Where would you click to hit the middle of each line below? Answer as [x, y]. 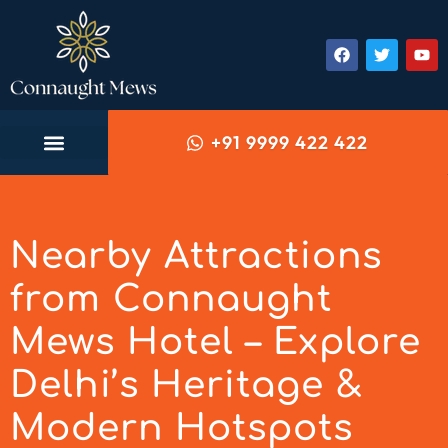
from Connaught [171, 299]
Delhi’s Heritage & [186, 385]
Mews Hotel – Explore [215, 342]
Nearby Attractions [196, 256]
